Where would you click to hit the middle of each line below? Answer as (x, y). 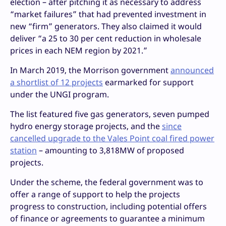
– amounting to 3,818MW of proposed (110, 151)
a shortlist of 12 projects (56, 82)
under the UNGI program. (60, 95)
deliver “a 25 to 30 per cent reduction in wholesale (106, 39)
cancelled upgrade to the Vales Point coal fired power (112, 138)
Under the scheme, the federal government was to (107, 182)
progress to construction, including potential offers (108, 207)
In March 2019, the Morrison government (90, 70)
